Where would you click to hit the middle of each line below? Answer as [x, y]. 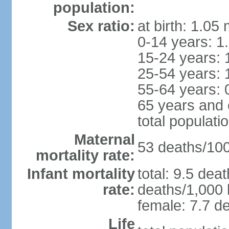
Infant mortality [81, 174]
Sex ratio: [101, 26]
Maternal [104, 140]
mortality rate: [85, 155]
